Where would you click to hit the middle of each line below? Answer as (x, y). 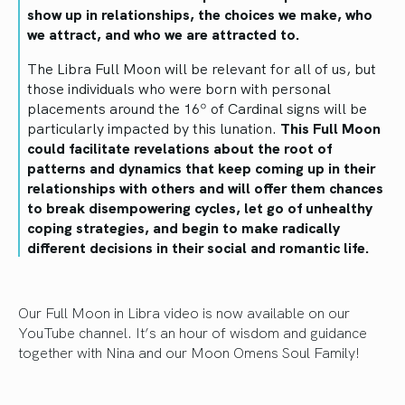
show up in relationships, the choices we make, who (200, 14)
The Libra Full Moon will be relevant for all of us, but (202, 68)
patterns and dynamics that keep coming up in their (201, 168)
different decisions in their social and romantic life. (198, 247)
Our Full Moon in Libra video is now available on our (184, 312)
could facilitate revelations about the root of (179, 148)
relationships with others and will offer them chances (205, 188)
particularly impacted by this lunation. (154, 128)
